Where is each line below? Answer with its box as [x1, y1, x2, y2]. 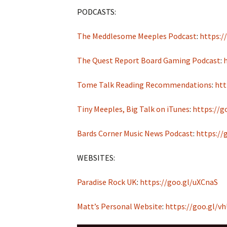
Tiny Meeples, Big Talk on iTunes [77, 104, 190, 114]
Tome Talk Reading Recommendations [77, 80, 212, 90]
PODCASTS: [77, 7, 116, 17]
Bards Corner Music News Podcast [77, 128, 193, 138]
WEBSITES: [77, 153, 115, 163]
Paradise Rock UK [77, 177, 137, 187]
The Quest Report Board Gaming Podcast [77, 55, 220, 65]
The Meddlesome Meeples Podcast [77, 31, 197, 41]
